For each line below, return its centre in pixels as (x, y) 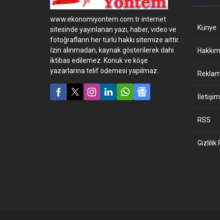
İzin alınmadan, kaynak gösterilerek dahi (112, 50)
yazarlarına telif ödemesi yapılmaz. (104, 71)
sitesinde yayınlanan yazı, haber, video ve (113, 30)
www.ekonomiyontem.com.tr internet (108, 19)
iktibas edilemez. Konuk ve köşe (99, 61)
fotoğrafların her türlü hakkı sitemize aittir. (115, 40)
